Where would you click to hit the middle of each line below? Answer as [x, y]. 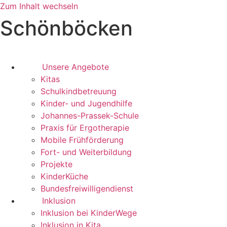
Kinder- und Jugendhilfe [86, 103]
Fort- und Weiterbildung [86, 152]
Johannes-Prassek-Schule [90, 116]
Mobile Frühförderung [82, 140]
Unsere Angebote [75, 67]
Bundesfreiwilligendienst [87, 188]
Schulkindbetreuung [79, 91]
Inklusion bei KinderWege [89, 213]
